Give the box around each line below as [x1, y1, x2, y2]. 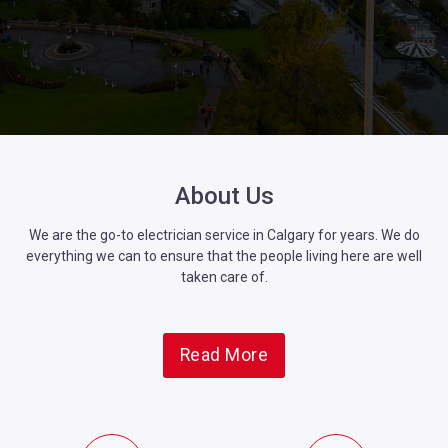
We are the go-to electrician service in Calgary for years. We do [28, 226, 420, 243]
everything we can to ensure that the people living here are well [26, 247, 422, 264]
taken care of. [180, 268, 268, 285]
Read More [179, 344, 269, 365]
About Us [174, 182, 274, 210]
